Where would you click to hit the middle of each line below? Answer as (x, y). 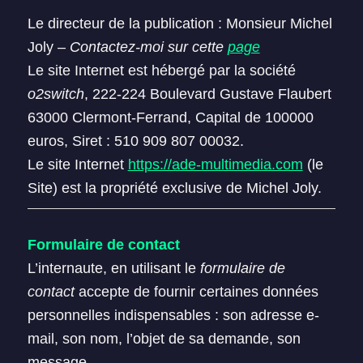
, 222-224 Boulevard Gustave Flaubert (207, 94)
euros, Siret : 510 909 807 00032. (135, 141)
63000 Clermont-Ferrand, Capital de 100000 (170, 117)
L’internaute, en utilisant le (113, 268)
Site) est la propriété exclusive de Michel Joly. (174, 188)
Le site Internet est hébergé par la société (161, 70)
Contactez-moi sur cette (148, 47)
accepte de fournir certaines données (196, 292)
